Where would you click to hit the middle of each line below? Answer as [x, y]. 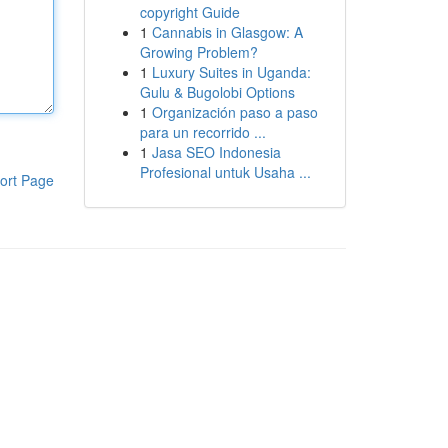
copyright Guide [189, 12]
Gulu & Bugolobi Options [217, 92]
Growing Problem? [198, 52]
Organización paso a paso [234, 112]
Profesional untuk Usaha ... [225, 172]
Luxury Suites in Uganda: [231, 72]
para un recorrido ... [202, 132]
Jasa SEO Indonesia [216, 152]
